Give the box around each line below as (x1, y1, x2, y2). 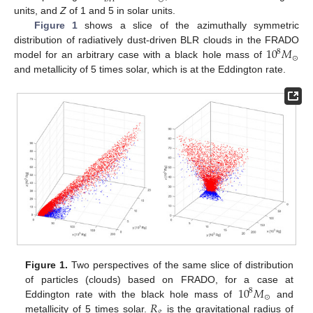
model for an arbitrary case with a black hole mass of (14, 49, 266, 61)
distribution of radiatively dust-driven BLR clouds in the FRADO (14, 34, 299, 46)
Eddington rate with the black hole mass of (25, 288, 238, 300)
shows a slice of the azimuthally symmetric (78, 20, 300, 31)
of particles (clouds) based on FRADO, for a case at (25, 273, 293, 285)
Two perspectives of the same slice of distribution (68, 259, 293, 270)
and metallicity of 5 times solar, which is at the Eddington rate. (14, 64, 286, 75)
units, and (14, 5, 60, 17)
